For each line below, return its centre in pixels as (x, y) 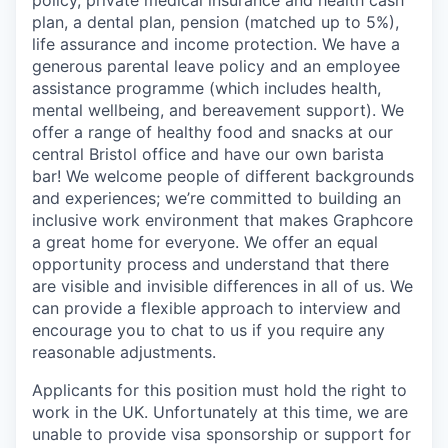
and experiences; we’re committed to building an (216, 197)
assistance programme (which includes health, (206, 87)
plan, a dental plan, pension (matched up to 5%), (215, 21)
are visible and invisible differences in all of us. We (222, 285)
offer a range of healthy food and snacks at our (212, 131)
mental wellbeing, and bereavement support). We (218, 109)
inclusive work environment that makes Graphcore (222, 219)
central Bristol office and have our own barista (208, 153)
